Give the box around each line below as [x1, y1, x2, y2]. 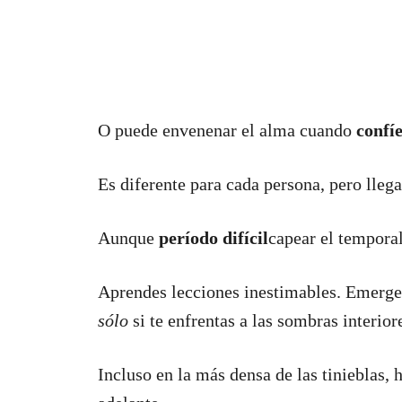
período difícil [159, 228, 268, 249]
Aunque [98, 228, 159, 249]
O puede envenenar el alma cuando [98, 120, 356, 141]
